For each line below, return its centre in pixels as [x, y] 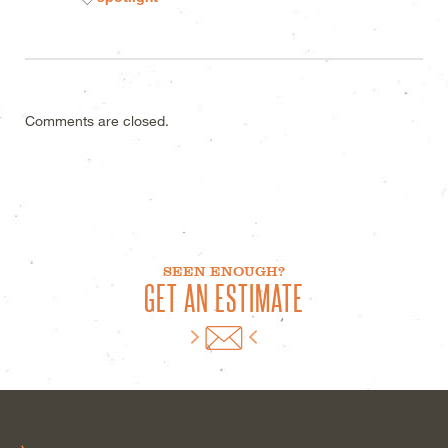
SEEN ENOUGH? [224, 270]
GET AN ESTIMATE [224, 296]
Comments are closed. [97, 120]
